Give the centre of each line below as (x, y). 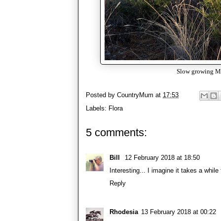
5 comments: (116, 132)
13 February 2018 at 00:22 (179, 212)
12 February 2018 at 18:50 (162, 157)
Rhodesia (124, 212)
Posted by (101, 95)
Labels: (97, 108)
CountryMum (135, 95)
